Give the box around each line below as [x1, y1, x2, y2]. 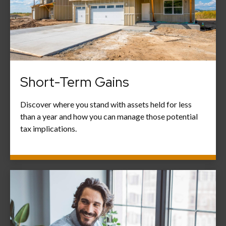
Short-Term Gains [20, 73, 129, 91]
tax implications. [20, 124, 77, 134]
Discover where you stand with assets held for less [20, 99, 192, 109]
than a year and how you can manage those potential [20, 111, 198, 122]
